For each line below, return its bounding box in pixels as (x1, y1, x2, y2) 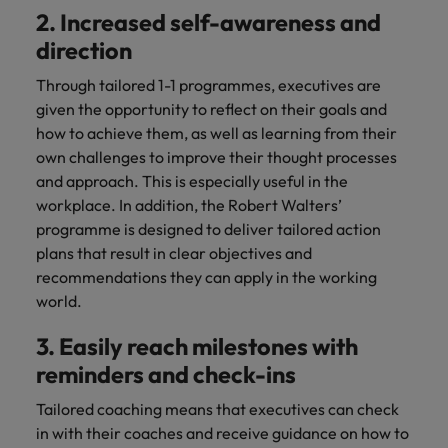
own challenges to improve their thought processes (36, 147, 397, 167)
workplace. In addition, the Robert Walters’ (36, 195, 342, 215)
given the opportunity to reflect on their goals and (36, 99, 387, 119)
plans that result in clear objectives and (36, 243, 312, 263)
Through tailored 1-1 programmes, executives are (36, 75, 381, 95)
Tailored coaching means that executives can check (36, 399, 399, 419)
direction (36, 36, 132, 65)
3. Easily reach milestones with (36, 332, 358, 361)
